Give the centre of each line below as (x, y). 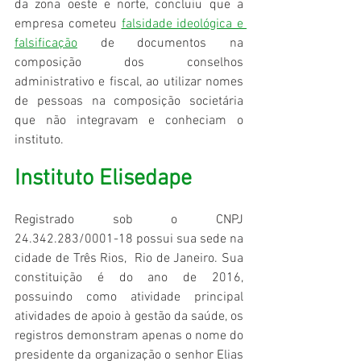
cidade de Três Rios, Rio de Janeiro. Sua (129, 259)
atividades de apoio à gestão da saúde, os (129, 317)
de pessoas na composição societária (129, 102)
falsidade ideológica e (182, 25)
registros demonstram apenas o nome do (129, 336)
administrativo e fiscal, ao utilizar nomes (129, 83)
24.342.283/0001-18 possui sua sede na (129, 240)
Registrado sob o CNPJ (129, 220)
